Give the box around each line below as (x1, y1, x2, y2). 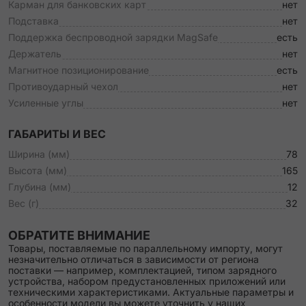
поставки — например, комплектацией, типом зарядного (8, 264, 277, 276)
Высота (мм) (8, 165, 67, 176)
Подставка (8, 15, 59, 27)
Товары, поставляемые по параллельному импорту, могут (8, 242, 283, 254)
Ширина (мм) (8, 148, 70, 160)
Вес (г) (8, 197, 39, 209)
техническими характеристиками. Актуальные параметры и (8, 286, 294, 298)
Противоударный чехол (8, 81, 118, 92)
